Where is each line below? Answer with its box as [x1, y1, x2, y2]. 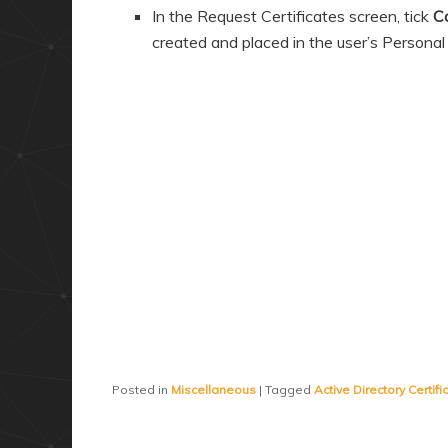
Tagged [265, 382, 311, 398]
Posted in [112, 382, 168, 398]
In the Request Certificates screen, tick [152, 6, 433, 27]
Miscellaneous [171, 382, 256, 398]
